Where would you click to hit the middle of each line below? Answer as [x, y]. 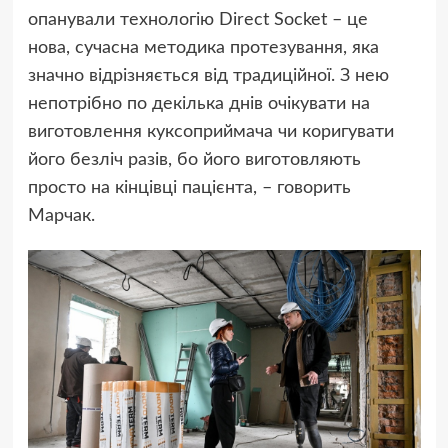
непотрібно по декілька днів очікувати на [198, 104]
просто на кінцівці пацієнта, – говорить [189, 188]
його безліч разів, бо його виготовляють [194, 160]
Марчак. [61, 216]
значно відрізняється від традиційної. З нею [208, 76]
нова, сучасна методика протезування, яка [203, 48]
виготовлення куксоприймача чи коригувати [210, 132]
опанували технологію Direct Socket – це [197, 20]
